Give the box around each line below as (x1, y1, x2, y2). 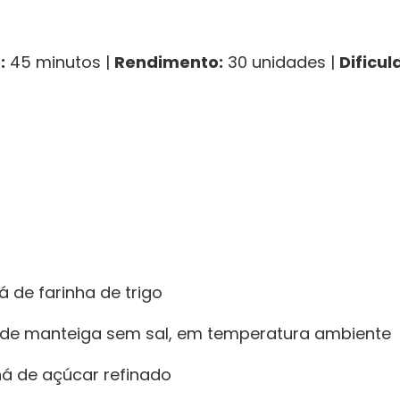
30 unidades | (223, 51, 339, 74)
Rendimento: (114, 51, 223, 74)
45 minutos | (5, 51, 114, 74)
